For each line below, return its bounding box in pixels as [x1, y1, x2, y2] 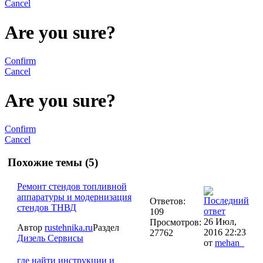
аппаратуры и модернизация [17, 192, 131, 203]
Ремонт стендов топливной [17, 181, 127, 192]
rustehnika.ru [45, 222, 93, 233]
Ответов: [150, 196, 186, 207]
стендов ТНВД [17, 203, 76, 213]
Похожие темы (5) [5, 156, 98, 168]
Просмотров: [150, 217, 201, 228]
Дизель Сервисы [17, 233, 83, 244]
